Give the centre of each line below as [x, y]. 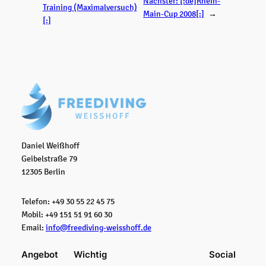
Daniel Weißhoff [50, 145]
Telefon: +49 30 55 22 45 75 [68, 202]
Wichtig [90, 254]
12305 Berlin [43, 171]
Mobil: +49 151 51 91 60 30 [66, 215]
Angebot [39, 254]
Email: [33, 228]
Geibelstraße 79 [49, 158]
